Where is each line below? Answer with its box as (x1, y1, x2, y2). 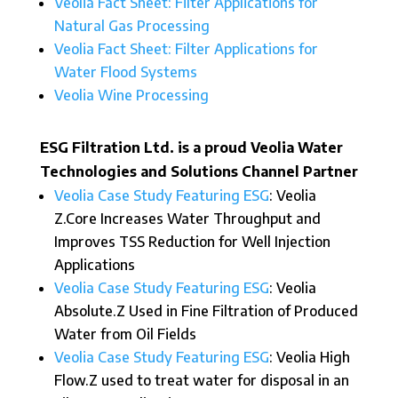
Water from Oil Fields (53, 325, 196, 343)
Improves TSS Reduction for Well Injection (53, 233, 330, 251)
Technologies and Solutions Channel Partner (39, 163, 358, 180)
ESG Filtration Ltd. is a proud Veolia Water (39, 139, 343, 156)
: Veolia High (268, 348, 350, 366)
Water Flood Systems (53, 63, 197, 81)
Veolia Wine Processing (53, 86, 209, 104)
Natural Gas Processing (53, 17, 210, 35)
